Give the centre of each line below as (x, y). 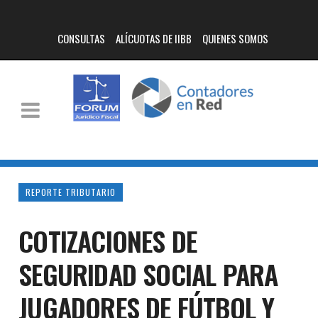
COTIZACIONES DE (108, 241)
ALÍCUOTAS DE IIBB (153, 38)
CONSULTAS (81, 38)
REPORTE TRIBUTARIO (71, 192)
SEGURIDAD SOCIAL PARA (148, 274)
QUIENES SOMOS (235, 38)
